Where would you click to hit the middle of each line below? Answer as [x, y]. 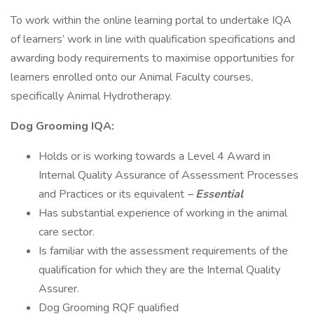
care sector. [67, 232]
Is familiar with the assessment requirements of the [163, 251]
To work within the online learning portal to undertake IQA [151, 20]
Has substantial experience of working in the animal [163, 213]
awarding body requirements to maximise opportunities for [152, 58]
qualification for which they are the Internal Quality [159, 270]
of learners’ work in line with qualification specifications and [153, 39]
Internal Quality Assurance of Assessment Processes [169, 175]
